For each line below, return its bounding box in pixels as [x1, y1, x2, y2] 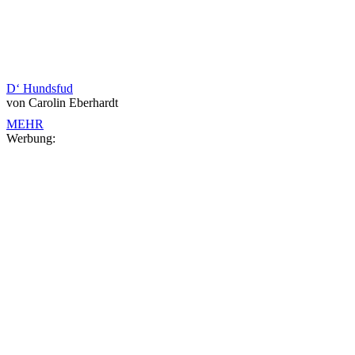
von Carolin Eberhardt [6, 96, 118, 109]
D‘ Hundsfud [6, 82, 73, 95]
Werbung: [6, 132, 55, 145]
